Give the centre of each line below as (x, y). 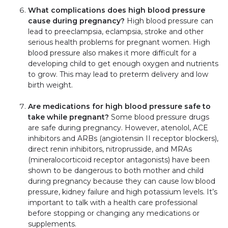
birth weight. (50, 85)
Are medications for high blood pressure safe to (119, 106)
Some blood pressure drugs (159, 117)
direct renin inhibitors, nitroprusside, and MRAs (110, 149)
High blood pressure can (169, 21)
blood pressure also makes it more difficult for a (112, 53)
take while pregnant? (68, 117)
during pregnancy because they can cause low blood (122, 181)
